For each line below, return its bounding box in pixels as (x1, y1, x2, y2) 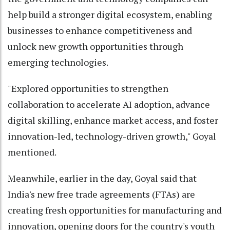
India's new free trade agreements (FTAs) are (8, 187, 195, 200)
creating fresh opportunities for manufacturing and (8, 203, 222, 216)
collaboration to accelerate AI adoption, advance (8, 98, 210, 110)
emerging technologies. (8, 55, 108, 68)
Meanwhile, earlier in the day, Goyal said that (8, 171, 197, 184)
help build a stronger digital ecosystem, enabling (8, 8, 212, 21)
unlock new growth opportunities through (8, 40, 183, 52)
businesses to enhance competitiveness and (8, 24, 192, 36)
